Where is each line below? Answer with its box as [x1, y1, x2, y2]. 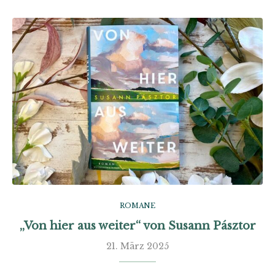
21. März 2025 [106, 241, 169, 252]
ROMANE [120, 201, 155, 210]
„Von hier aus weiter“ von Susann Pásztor [19, 219, 256, 233]
